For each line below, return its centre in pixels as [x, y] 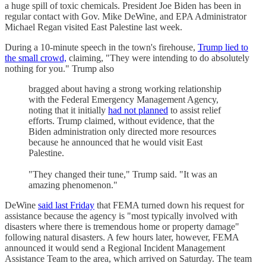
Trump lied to [223, 47]
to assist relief [194, 110]
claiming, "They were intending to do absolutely [158, 58]
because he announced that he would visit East [115, 142]
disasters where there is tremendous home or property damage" [122, 227]
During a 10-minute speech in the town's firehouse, [101, 47]
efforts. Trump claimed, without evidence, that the [121, 121]
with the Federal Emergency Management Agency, [123, 100]
